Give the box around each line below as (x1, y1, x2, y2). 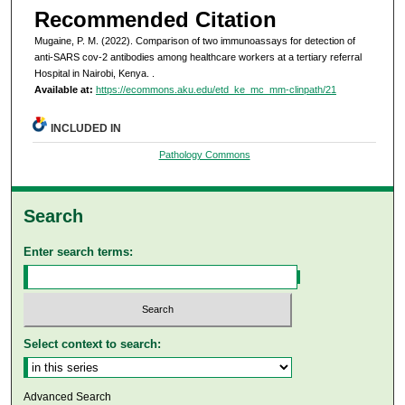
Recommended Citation (33, 6, 277, 32)
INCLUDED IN (51, 121, 122, 135)
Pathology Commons (158, 148, 250, 160)
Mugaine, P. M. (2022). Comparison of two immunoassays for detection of (33, 34, 355, 46)
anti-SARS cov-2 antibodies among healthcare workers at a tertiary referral (33, 51, 362, 62)
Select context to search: (24, 337, 162, 352)
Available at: (33, 83, 93, 95)
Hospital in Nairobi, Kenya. (33, 67, 152, 79)
